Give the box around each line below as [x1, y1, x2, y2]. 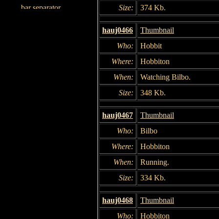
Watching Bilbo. [140, 72, 191, 81]
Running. [140, 157, 169, 166]
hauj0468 [102, 196, 133, 204]
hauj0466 [102, 25, 133, 34]
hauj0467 [102, 110, 133, 119]
